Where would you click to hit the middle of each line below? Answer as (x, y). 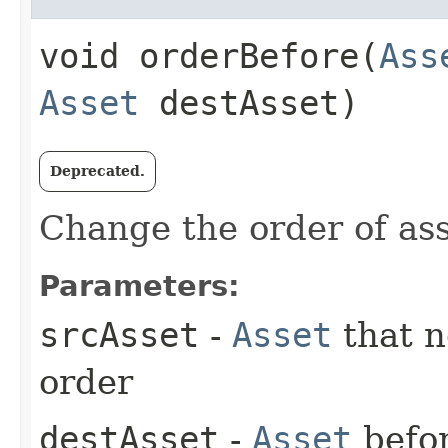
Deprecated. (97, 171)
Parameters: (139, 286)
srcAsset (119, 335)
